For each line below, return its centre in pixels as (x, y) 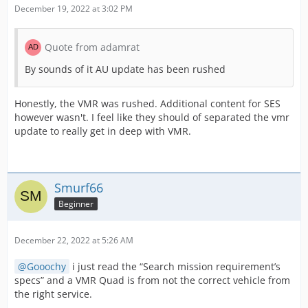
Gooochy (46, 266)
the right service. (53, 294)
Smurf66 (79, 188)
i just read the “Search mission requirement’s (175, 266)
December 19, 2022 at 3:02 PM (74, 9)
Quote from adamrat (92, 47)
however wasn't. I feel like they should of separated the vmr (152, 117)
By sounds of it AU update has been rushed (125, 69)
